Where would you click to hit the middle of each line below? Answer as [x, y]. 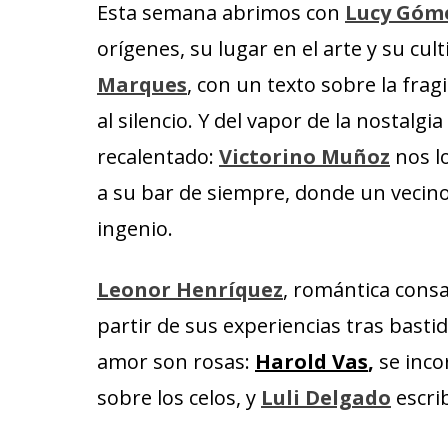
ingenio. [135, 228]
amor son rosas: [176, 361]
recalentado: [158, 156]
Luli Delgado [326, 397]
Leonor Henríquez [190, 289]
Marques [142, 84]
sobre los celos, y [179, 397]
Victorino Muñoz [304, 156]
